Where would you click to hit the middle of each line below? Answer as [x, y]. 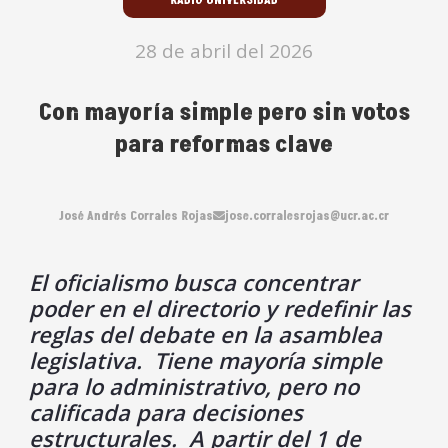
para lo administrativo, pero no [194, 385]
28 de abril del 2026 [224, 50]
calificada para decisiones [166, 411]
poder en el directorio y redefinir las [220, 307]
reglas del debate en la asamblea [205, 333]
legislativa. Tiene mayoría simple [205, 359]
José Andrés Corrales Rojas [136, 216]
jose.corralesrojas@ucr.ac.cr [307, 216]
